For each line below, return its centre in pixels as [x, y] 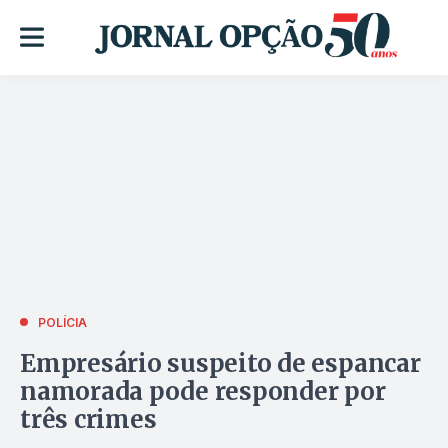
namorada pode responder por [203, 391]
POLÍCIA [62, 322]
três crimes [88, 419]
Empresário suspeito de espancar [220, 363]
